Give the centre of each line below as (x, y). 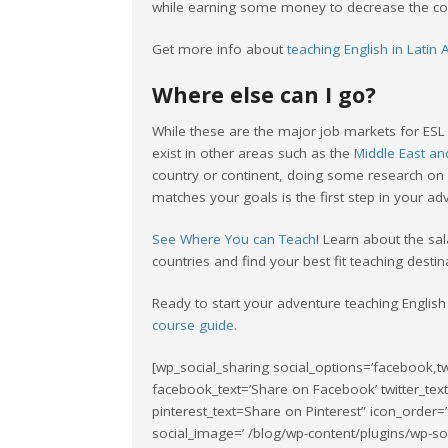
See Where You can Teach (234, 239)
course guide (193, 325)
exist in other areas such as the (253, 153)
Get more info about (219, 49)
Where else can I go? (264, 95)
